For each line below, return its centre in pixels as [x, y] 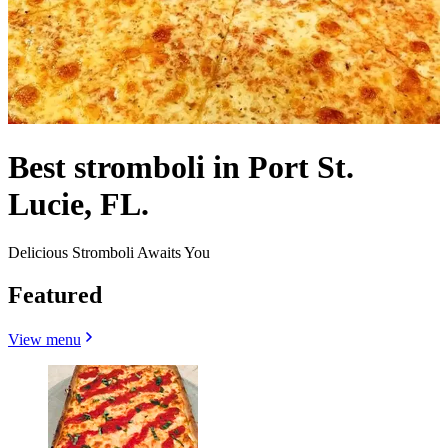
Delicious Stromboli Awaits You [109, 253]
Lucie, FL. [78, 204]
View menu [44, 340]
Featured [55, 295]
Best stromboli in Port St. [181, 167]
